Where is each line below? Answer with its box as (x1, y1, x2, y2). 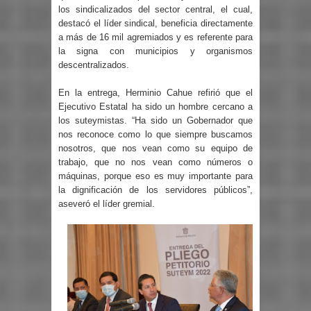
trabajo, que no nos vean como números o (58, 156, 253, 167)
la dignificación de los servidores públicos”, (58, 184, 253, 195)
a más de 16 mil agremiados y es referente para (58, 32, 253, 43)
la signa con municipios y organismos (58, 46, 253, 57)
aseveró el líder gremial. (58, 198, 155, 209)
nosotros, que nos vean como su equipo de (58, 142, 253, 153)
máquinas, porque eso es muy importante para (58, 170, 253, 181)
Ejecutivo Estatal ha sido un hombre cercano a (58, 101, 253, 112)
